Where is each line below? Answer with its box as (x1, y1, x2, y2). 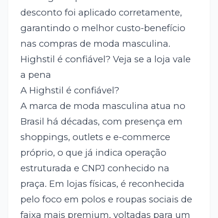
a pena (20, 69, 51, 80)
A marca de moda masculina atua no (20, 100, 185, 111)
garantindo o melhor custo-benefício (20, 22, 185, 34)
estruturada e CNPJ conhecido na (20, 162, 169, 174)
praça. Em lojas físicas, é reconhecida (20, 178, 184, 189)
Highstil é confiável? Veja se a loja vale (20, 53, 191, 65)
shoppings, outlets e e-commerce (20, 131, 170, 143)
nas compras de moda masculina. (20, 37, 170, 49)
